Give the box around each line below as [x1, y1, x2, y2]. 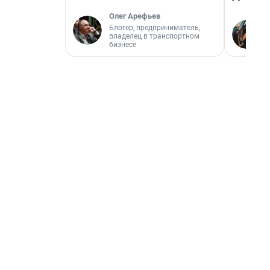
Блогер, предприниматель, [109, 24, 200, 32]
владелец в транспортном [109, 32, 199, 40]
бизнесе [109, 40, 136, 49]
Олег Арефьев [109, 11, 160, 20]
